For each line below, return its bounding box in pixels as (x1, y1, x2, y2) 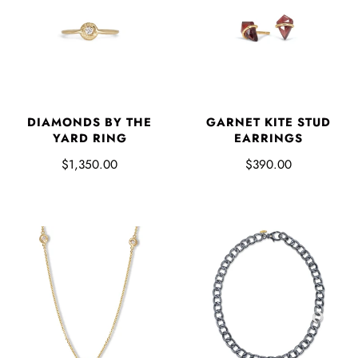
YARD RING (52, 129, 127, 147)
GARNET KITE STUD (206, 113, 331, 131)
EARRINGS (234, 129, 303, 147)
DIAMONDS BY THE (27, 113, 152, 131)
